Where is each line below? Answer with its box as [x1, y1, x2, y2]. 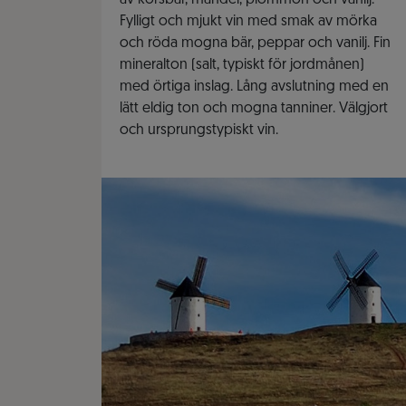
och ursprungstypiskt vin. [120, 123, 278, 139]
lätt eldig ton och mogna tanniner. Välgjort [120, 101, 388, 117]
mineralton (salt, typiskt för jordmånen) [120, 58, 364, 73]
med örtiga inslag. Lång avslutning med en [120, 80, 389, 95]
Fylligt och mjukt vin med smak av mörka [120, 14, 377, 30]
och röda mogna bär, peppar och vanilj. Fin [120, 36, 391, 52]
